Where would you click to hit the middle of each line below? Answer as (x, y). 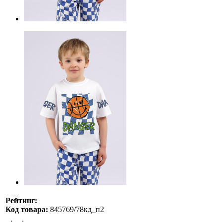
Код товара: (27, 209)
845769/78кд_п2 (76, 209)
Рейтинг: (21, 200)
